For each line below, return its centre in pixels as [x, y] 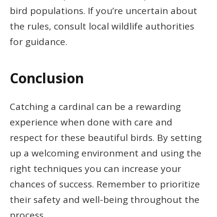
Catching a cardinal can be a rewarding [95, 106]
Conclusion [47, 78]
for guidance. [39, 41]
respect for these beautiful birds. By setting [106, 137]
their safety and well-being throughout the [105, 199]
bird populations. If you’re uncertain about [103, 10]
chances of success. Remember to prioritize [105, 184]
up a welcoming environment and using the [106, 153]
